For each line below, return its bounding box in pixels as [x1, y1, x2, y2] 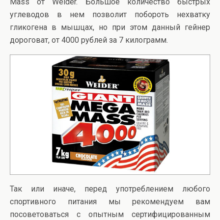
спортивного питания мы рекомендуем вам [10, 196, 210, 206]
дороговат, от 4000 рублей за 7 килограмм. [10, 35, 168, 45]
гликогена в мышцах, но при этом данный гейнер [10, 22, 210, 32]
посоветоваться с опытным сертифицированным [10, 209, 210, 219]
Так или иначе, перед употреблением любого [10, 184, 210, 193]
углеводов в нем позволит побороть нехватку [10, 9, 210, 19]
